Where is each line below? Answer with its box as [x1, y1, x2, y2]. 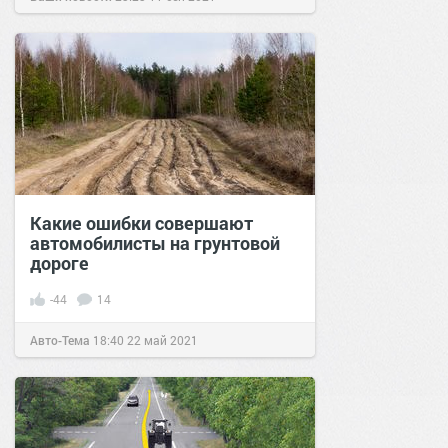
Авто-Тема [30, 332, 90, 349]
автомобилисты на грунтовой [30, 231, 280, 256]
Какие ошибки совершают [30, 211, 253, 236]
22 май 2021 [127, 332, 198, 349]
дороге [30, 251, 89, 276]
